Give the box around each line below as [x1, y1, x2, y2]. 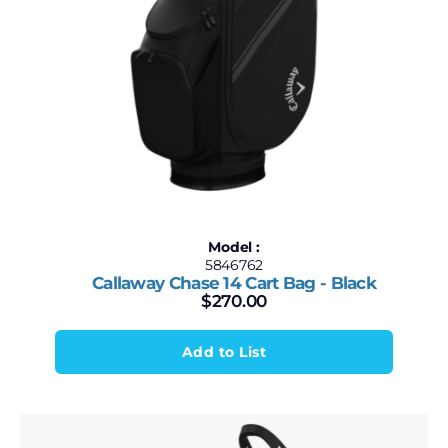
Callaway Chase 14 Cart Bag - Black [92, 273, 376, 293]
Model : [208, 238, 260, 256]
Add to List [181, 343, 267, 361]
